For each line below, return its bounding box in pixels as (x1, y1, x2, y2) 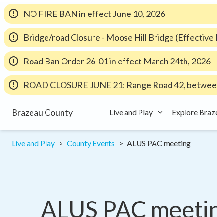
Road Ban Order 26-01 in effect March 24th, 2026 (23, 56, 211, 66)
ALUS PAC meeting (127, 139, 191, 148)
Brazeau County (12, 107, 73, 118)
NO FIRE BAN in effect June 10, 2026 (23, 8, 165, 19)
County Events (67, 139, 115, 148)
